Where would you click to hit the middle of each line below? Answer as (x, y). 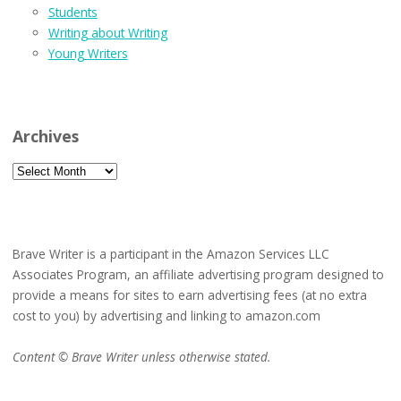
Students (73, 12)
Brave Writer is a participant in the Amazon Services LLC (171, 253)
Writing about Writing (107, 32)
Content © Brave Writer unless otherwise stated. (141, 356)
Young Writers (88, 53)
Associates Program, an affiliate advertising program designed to (198, 274)
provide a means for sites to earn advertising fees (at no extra (189, 294)
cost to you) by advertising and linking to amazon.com (166, 315)
